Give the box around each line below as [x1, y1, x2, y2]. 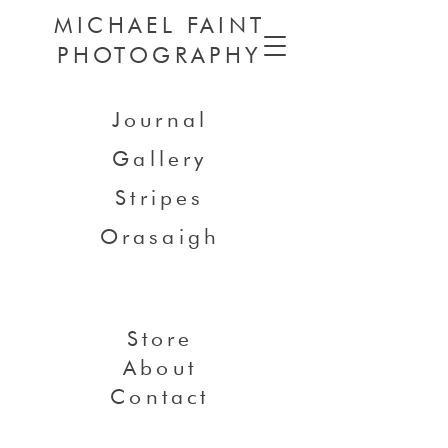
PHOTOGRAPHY [57, 42, 263, 68]
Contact [110, 384, 210, 409]
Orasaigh [99, 224, 221, 249]
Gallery [112, 146, 208, 171]
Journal [111, 107, 209, 132]
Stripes [115, 185, 205, 210]
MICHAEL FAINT [54, 12, 266, 38]
